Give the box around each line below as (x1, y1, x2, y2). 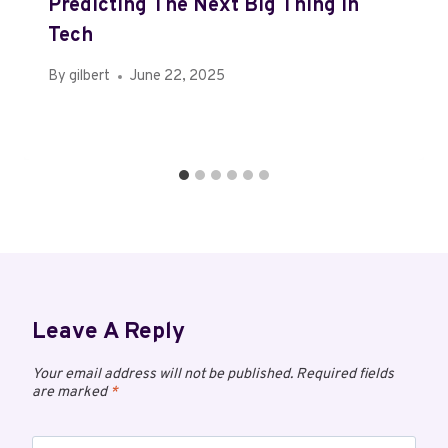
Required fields (296, 365, 394, 385)
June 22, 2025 (130, 67, 226, 87)
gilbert (69, 67, 111, 87)
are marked (32, 383, 110, 403)
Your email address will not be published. (32, 365, 293, 385)
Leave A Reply (32, 318, 185, 348)
